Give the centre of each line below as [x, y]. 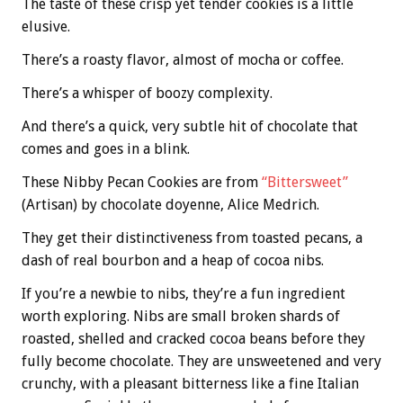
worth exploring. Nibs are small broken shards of [181, 317]
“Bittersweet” [305, 183]
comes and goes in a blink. [106, 149]
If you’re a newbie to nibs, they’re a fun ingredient [184, 294]
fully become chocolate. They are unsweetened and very [201, 362]
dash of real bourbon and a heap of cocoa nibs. [173, 261]
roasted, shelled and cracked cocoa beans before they [193, 339]
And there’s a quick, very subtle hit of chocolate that [190, 127]
